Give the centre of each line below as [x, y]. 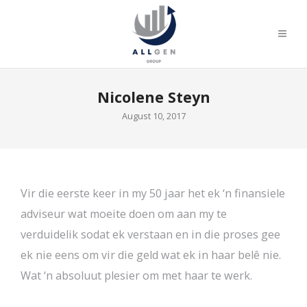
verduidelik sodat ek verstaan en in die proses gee [150, 234]
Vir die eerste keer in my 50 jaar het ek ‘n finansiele [153, 193]
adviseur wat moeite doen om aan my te [124, 214]
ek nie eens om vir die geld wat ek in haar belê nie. [151, 255]
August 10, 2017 [153, 116]
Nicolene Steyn [153, 97]
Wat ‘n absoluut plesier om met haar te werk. [136, 275]
